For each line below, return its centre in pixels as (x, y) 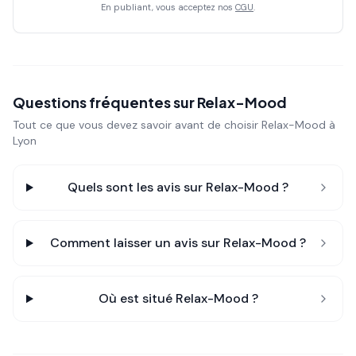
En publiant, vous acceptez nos (168, 7)
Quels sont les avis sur (137, 187)
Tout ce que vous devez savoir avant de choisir (137, 125)
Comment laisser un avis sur (137, 243)
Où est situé (137, 298)
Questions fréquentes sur (105, 102)
